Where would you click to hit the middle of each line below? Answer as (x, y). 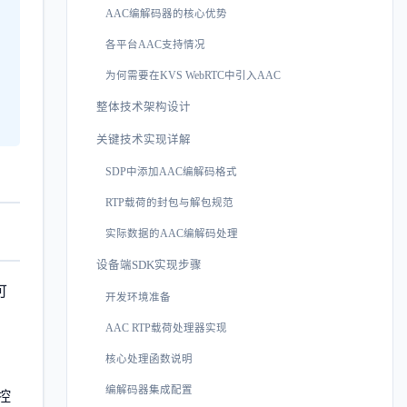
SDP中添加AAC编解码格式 (171, 171)
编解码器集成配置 (149, 389)
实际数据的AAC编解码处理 (172, 233)
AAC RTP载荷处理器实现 (166, 328)
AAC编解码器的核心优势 (166, 13)
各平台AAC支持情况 (155, 44)
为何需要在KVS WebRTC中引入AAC (193, 75)
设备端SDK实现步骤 (149, 265)
